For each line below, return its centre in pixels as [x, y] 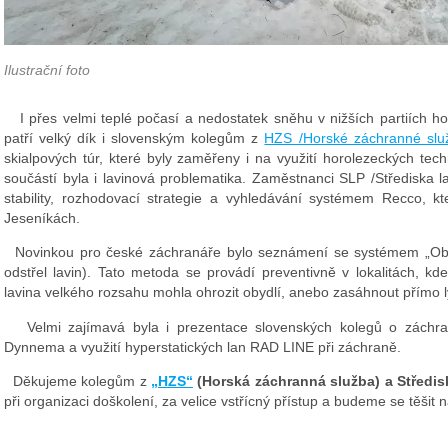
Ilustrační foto [47, 70]
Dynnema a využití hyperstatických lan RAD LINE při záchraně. [202, 346]
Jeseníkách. [42, 218]
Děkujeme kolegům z [75, 380]
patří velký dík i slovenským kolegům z [134, 138]
